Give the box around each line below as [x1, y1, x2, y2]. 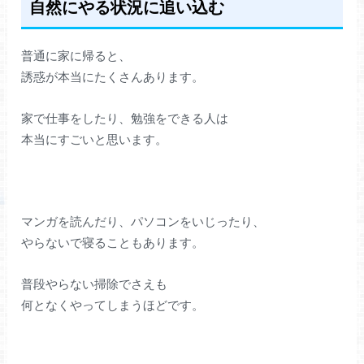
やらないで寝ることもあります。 [21, 236, 205, 250]
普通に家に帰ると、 [21, 49, 132, 63]
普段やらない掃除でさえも [21, 276, 168, 291]
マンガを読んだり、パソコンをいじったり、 [21, 214, 266, 229]
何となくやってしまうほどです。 [21, 297, 205, 312]
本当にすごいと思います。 [21, 132, 168, 146]
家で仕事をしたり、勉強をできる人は [21, 110, 229, 125]
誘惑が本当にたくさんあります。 [21, 70, 205, 84]
